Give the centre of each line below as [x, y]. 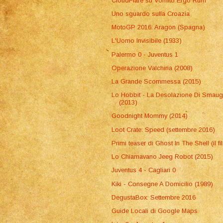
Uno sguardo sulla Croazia [151, 13]
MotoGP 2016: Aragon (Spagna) [159, 27]
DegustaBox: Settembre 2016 [154, 197]
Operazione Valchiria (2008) [152, 68]
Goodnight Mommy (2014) [150, 116]
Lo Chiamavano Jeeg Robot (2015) [163, 157]
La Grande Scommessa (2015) [157, 81]
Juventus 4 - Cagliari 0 [144, 170]
